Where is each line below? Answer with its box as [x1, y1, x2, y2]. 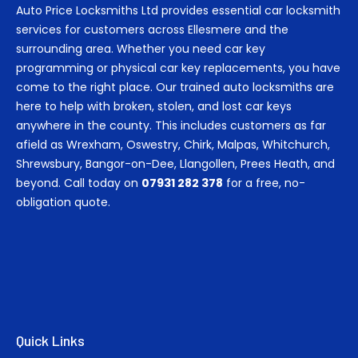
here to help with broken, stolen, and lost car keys [16, 98, 292, 115]
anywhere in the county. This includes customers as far [16, 117, 326, 134]
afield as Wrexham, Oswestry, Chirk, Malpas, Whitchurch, [16, 137, 330, 153]
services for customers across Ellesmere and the [16, 22, 288, 38]
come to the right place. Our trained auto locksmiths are [16, 79, 334, 96]
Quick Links [16, 332, 85, 350]
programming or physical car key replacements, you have [16, 60, 340, 77]
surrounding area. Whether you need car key [16, 41, 265, 58]
